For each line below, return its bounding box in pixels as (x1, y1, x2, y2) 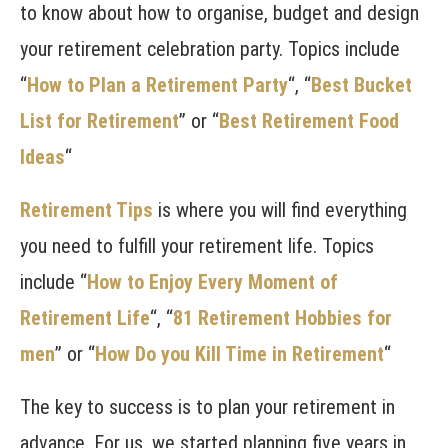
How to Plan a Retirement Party (27, 73, 288, 98)
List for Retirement (20, 109, 179, 134)
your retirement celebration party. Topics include (20, 37, 400, 62)
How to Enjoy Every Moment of (87, 270, 338, 295)
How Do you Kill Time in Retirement (95, 342, 384, 367)
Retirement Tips (20, 198, 153, 223)
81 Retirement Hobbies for (173, 306, 392, 331)
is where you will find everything (153, 198, 407, 223)
